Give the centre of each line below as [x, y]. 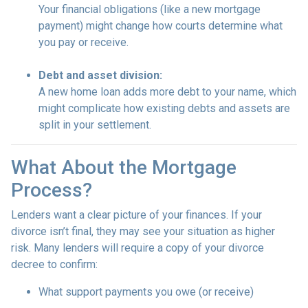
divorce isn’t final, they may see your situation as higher [143, 231]
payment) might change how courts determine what [161, 25]
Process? [52, 190]
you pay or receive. [84, 42]
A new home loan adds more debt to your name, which [167, 91]
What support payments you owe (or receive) [146, 291]
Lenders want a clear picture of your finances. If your [136, 214]
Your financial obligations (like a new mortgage [150, 9]
